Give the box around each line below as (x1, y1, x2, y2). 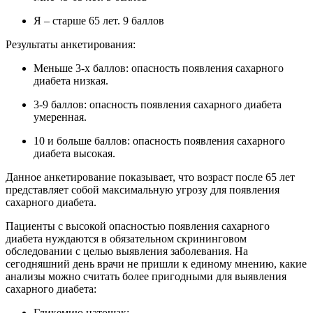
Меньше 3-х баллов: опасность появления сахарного (34, 62, 284, 75)
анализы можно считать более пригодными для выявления (6, 270, 286, 283)
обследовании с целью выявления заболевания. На (6, 245, 248, 258)
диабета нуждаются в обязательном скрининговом (6, 233, 247, 245)
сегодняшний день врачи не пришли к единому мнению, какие (6, 258, 307, 270)
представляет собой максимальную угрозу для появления (6, 184, 279, 196)
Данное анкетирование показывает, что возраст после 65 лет (6, 171, 295, 184)
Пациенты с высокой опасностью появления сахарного (6, 220, 270, 233)
